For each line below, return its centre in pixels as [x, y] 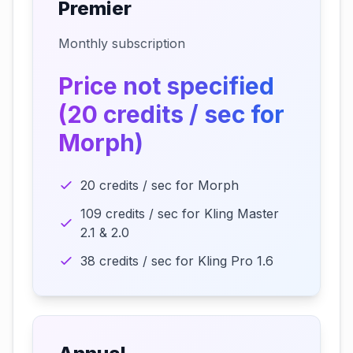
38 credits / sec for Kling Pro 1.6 [177, 261]
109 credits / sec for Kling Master [180, 214]
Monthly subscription [122, 43]
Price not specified [166, 86]
